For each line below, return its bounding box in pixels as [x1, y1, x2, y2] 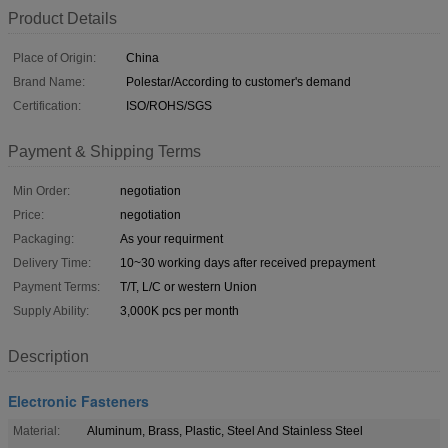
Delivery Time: [13, 255, 91, 270]
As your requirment [120, 231, 223, 246]
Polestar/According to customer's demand [126, 74, 351, 89]
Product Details [8, 9, 117, 27]
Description [8, 347, 89, 365]
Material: [13, 423, 60, 438]
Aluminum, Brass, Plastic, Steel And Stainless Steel [87, 423, 363, 438]
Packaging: [13, 231, 74, 246]
